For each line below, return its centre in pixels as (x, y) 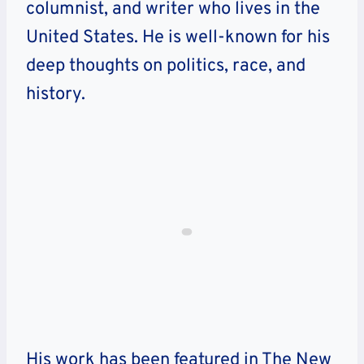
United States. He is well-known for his (178, 38)
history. (56, 95)
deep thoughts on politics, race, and (166, 67)
